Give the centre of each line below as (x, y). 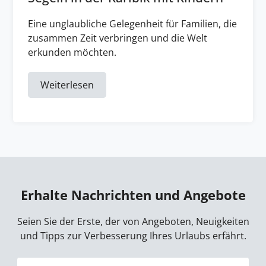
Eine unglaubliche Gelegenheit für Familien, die (132, 24)
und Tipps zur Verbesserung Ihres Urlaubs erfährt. (133, 236)
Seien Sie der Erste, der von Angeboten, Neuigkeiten (133, 221)
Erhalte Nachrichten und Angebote (133, 195)
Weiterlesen (67, 85)
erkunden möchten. (72, 52)
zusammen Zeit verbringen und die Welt (118, 38)
